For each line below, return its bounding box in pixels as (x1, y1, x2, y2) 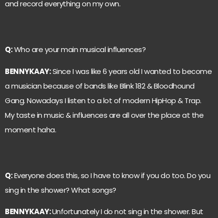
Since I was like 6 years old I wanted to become (51, 66, 212, 76)
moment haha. (5, 124, 56, 135)
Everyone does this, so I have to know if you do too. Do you (12, 170, 210, 181)
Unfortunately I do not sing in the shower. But (52, 206, 203, 217)
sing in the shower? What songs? (5, 185, 116, 196)
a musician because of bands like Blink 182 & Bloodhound (5, 80, 195, 91)
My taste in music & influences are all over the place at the (5, 109, 203, 120)
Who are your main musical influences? (12, 44, 145, 55)
